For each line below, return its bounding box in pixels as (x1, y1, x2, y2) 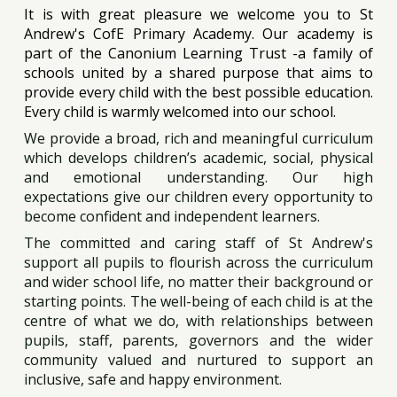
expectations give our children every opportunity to (24, 187, 373, 206)
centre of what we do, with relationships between (24, 311, 373, 331)
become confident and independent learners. (24, 206, 324, 226)
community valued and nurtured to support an (24, 350, 373, 370)
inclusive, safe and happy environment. (24, 370, 286, 389)
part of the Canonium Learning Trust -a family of (24, 43, 373, 63)
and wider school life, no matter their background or (24, 272, 373, 292)
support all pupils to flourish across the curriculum (24, 253, 373, 272)
